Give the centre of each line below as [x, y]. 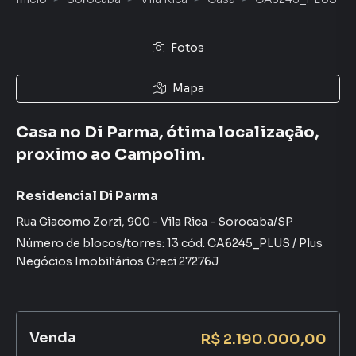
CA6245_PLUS [249, 243]
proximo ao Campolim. [110, 155]
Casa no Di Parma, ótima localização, [167, 132]
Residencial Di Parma [87, 196]
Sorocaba [246, 222]
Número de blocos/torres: [91, 243]
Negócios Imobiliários [80, 261]
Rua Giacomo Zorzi [69, 222]
